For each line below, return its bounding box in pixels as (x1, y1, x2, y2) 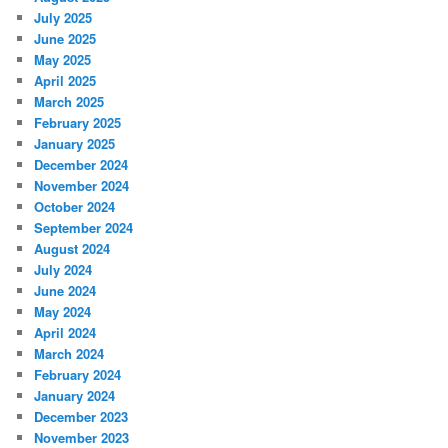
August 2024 (34, 238, 111, 258)
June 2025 (34, 28, 97, 48)
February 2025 (34, 112, 122, 132)
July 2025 (34, 7, 93, 27)
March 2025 (34, 91, 105, 111)
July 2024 (34, 259, 93, 279)
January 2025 (34, 133, 116, 153)
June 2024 (34, 280, 97, 300)
